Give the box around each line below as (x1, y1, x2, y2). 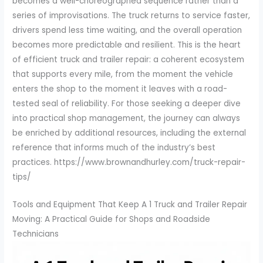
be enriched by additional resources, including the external (12, 127, 247, 139)
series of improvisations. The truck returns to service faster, (12, 9, 251, 21)
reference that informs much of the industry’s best (12, 141, 216, 153)
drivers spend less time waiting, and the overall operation (12, 24, 242, 36)
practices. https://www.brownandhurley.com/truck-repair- (12, 156, 246, 168)
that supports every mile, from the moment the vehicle (12, 68, 234, 80)
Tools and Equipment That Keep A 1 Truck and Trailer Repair (12, 198, 248, 210)
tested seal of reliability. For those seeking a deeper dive (12, 97, 241, 109)
